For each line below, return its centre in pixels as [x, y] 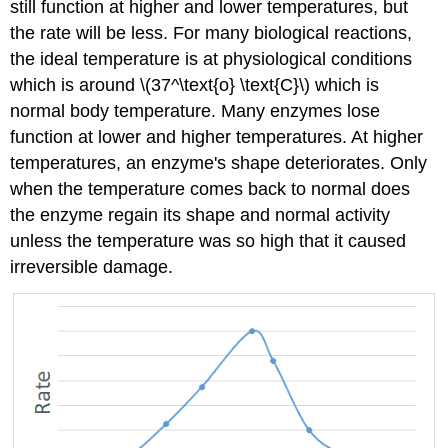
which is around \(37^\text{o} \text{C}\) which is [195, 84]
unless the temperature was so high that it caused [208, 240]
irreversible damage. [92, 266]
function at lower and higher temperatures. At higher [217, 136]
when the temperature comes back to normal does [210, 188]
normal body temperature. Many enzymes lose [195, 110]
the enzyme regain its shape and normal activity [200, 214]
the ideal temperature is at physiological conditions [211, 58]
